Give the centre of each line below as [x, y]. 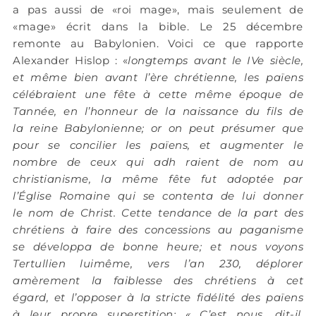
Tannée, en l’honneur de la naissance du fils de [158, 111]
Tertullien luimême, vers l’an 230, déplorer [158, 264]
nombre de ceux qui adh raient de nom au [158, 162]
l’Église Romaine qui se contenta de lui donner [158, 196]
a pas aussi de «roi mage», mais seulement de [158, 10]
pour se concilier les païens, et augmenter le [158, 145]
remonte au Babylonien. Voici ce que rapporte [158, 44]
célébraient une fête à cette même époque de [158, 95]
